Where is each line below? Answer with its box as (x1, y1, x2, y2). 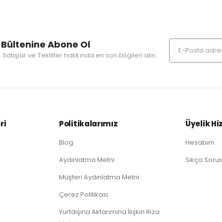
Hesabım (185, 137, 215, 147)
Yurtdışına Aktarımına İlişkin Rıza (59, 207, 160, 217)
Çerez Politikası (59, 189, 108, 199)
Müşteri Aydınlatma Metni (59, 172, 139, 182)
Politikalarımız (59, 118, 118, 129)
